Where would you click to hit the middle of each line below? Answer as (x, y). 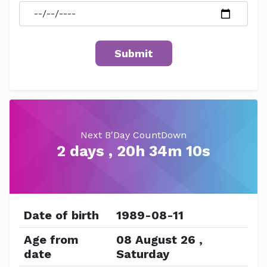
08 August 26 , (159, 240)
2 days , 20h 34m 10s (133, 151)
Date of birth (61, 215)
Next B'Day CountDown (133, 135)
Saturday (143, 254)
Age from (51, 240)
